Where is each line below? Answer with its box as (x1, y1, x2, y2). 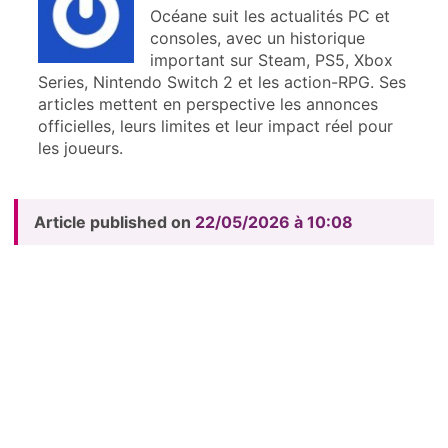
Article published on (33, 211, 195, 232)
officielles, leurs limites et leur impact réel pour (37, 115, 393, 136)
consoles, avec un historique (149, 27, 365, 48)
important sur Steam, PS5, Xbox (149, 49, 393, 70)
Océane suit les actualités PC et (149, 5, 390, 26)
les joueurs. (37, 137, 123, 158)
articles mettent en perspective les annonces (37, 93, 378, 114)
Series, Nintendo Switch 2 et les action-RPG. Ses (37, 71, 406, 92)
